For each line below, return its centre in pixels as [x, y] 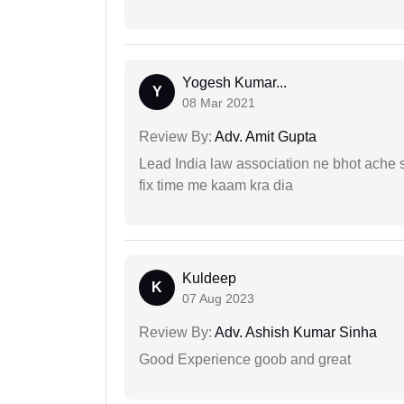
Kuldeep [209, 279]
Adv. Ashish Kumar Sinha [294, 333]
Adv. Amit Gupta [264, 137]
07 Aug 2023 [218, 299]
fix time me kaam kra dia [216, 186]
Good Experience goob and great [245, 360]
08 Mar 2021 [219, 103]
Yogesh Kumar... [234, 83]
